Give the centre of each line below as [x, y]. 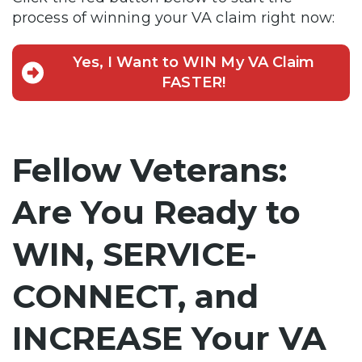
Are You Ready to [156, 212]
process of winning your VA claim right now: [173, 17]
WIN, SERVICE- [135, 254]
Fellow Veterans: [149, 170]
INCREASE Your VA [169, 338]
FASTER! [194, 82]
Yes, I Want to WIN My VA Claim [194, 62]
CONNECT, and [135, 296]
